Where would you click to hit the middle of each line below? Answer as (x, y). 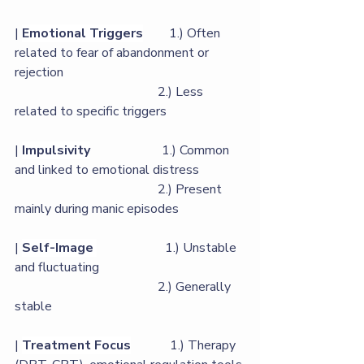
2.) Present (86, 189)
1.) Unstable (168, 248)
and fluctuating (104, 267)
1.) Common (161, 150)
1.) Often (183, 33)
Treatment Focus (76, 345)
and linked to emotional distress (126, 170)
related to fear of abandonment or (113, 53)
